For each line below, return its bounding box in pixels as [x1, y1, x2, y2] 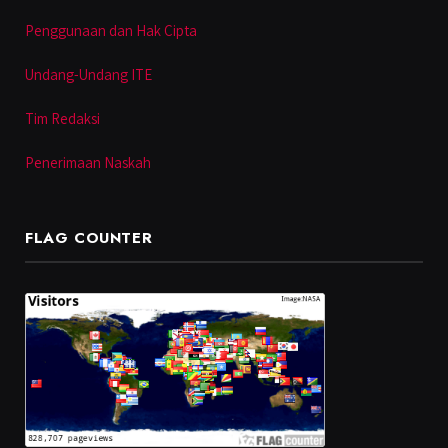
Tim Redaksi [25, 109, 100, 129]
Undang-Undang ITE [25, 65, 152, 85]
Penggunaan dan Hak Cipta [25, 21, 197, 41]
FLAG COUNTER [25, 227, 153, 250]
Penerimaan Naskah [25, 153, 151, 173]
